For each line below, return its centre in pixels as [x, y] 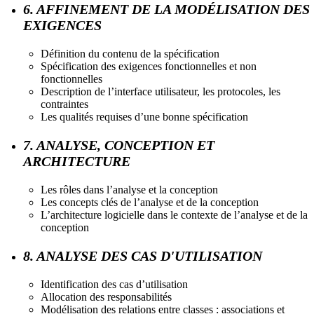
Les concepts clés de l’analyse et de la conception [150, 202]
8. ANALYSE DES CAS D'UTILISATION [143, 255]
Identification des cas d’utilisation [114, 284]
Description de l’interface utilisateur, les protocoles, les [161, 91]
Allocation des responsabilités [106, 296]
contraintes [64, 104]
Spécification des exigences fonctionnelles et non [149, 66]
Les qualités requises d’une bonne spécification [144, 116]
